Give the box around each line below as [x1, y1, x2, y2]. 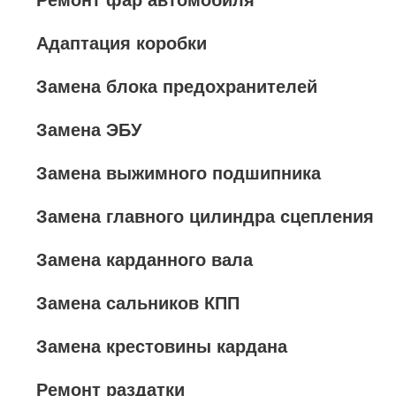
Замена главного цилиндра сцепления [36, 207, 374, 226]
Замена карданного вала [36, 250, 253, 270]
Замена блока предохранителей [36, 77, 317, 96]
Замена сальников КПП [36, 293, 240, 313]
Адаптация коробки [36, 34, 207, 53]
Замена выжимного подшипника [36, 164, 321, 183]
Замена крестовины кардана [36, 337, 287, 356]
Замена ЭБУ [36, 120, 141, 140]
